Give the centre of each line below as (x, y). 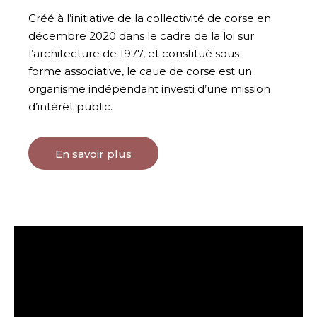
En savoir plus (93, 154)
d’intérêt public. (70, 107)
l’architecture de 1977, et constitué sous (134, 54)
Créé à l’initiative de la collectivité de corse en (150, 18)
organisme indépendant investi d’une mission (149, 89)
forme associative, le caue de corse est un (140, 71)
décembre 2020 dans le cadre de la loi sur (141, 36)
